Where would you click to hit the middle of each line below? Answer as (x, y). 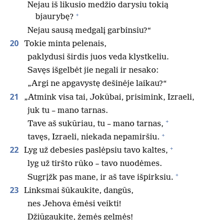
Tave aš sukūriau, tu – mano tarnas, (96, 124)
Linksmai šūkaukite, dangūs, (78, 191)
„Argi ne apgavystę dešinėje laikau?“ (97, 84)
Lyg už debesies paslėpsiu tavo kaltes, (95, 151)
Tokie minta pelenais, (64, 44)
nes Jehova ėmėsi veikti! (74, 204)
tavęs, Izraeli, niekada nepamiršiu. (94, 137)
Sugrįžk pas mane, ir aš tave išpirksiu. (100, 177)
